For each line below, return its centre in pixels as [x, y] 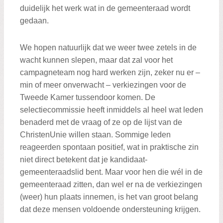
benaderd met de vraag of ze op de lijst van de [101, 122]
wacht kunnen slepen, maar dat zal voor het [96, 60]
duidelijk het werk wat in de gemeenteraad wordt [105, 8]
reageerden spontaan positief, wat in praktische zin [109, 147]
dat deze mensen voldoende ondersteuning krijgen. [110, 210]
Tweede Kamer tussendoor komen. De [88, 98]
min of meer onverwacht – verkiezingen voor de [103, 85]
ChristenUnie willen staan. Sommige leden [95, 135]
